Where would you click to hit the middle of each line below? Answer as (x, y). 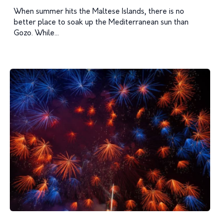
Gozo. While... (36, 34)
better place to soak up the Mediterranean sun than (101, 23)
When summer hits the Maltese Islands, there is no (99, 12)
